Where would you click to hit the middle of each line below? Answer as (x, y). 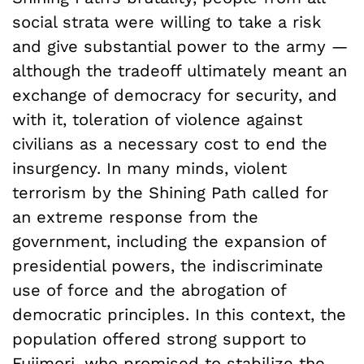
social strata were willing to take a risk (167, 22)
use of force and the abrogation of (149, 290)
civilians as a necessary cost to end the (170, 143)
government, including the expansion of (169, 241)
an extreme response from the (135, 217)
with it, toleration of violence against (157, 119)
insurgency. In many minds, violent (149, 168)
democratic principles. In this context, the (179, 314)
